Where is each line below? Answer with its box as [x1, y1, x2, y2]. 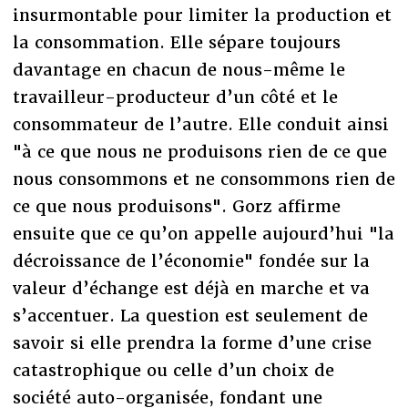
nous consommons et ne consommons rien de [12, 168, 395, 189]
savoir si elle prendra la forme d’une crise [12, 331, 372, 353]
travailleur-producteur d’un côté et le [12, 86, 338, 107]
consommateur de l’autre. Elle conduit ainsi [12, 113, 389, 135]
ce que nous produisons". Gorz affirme [12, 195, 341, 217]
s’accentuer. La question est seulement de [12, 304, 368, 326]
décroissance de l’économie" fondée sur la [12, 250, 370, 271]
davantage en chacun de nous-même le [12, 58, 345, 80]
